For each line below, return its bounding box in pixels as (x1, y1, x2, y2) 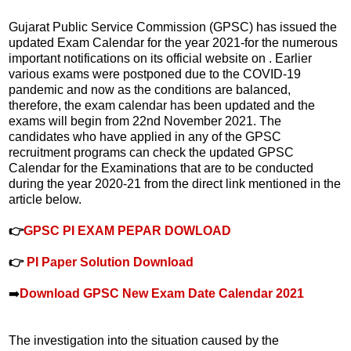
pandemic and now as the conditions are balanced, (9, 82, 291, 96)
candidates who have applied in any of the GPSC (9, 129, 281, 143)
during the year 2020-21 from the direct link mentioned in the (9, 176, 341, 190)
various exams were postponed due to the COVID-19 (9, 67, 301, 81)
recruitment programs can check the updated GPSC (9, 145, 294, 159)
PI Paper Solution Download (27, 255, 194, 269)
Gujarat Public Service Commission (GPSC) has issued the (9, 20, 337, 34)
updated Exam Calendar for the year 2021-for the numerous (9, 35, 338, 49)
